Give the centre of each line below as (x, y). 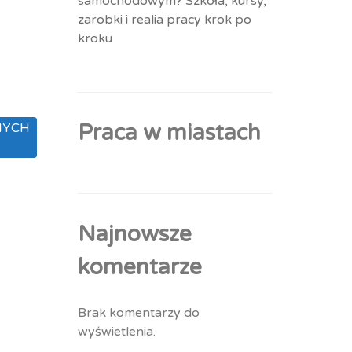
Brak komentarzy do (138, 313)
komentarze (139, 267)
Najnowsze (134, 234)
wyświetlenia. (116, 332)
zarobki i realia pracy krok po (164, 20)
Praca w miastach (169, 133)
